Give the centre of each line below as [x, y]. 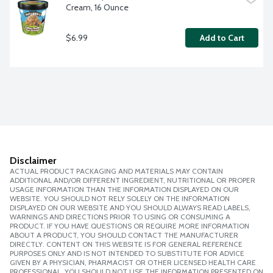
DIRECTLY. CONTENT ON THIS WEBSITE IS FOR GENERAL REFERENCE [126, 244]
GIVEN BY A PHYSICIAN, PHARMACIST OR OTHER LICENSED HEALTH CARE [133, 263]
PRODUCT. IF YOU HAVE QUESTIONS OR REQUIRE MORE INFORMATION [129, 226]
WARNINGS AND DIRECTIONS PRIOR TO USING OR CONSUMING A [120, 217]
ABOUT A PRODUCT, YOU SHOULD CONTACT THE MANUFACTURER [124, 235]
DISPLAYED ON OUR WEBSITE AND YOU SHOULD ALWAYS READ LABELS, [130, 208]
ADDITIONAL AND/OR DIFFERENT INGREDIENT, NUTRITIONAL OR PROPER [133, 180]
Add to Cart [222, 38]
